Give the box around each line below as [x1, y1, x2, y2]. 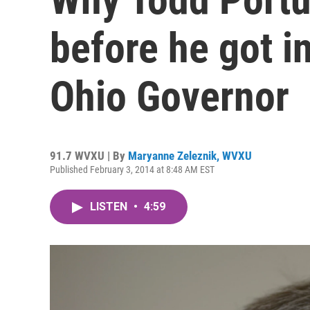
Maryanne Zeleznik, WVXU [128, 149, 252, 163]
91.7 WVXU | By [50, 149, 128, 163]
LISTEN [90, 200, 130, 213]
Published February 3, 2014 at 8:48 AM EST [50, 164, 215, 175]
